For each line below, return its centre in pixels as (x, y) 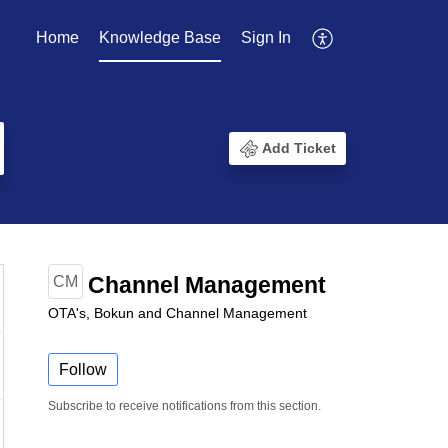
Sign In (266, 37)
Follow (83, 370)
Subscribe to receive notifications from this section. (184, 406)
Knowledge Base (160, 37)
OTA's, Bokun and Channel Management (177, 313)
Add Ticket (299, 148)
